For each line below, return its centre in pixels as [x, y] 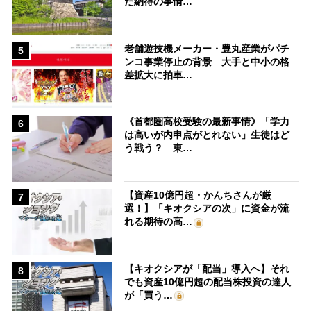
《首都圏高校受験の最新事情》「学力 [207, 122]
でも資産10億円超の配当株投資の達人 [208, 281]
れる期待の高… [159, 222]
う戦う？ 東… [159, 148]
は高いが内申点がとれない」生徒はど [207, 135]
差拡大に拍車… [159, 75]
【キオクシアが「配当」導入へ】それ [207, 268]
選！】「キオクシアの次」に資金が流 [207, 209]
